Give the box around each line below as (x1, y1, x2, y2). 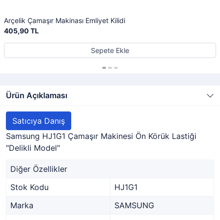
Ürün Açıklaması (6, 90, 67, 100)
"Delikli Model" (6, 143, 60, 153)
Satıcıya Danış (12, 116, 65, 126)
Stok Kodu (10, 182, 49, 192)
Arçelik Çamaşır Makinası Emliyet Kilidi (4, 16, 125, 25)
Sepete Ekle (91, 46, 129, 55)
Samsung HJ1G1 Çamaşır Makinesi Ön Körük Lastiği (6, 131, 196, 141)
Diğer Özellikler (10, 164, 67, 174)
